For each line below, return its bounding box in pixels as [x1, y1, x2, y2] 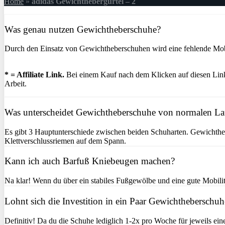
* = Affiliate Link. [5, 70, 64, 79]
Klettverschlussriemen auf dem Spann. [5, 136, 126, 145]
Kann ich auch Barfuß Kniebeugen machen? [5, 156, 175, 167]
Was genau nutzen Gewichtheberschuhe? [5, 24, 161, 35]
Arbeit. [5, 79, 27, 88]
